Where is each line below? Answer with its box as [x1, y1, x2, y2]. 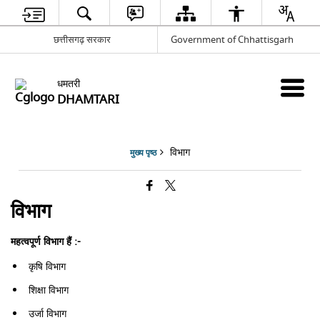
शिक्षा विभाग [29, 283, 69, 298]
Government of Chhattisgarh [170, 32, 294, 46]
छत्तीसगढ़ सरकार [54, 32, 111, 46]
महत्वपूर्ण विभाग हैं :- [11, 234, 81, 249]
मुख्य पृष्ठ [130, 147, 156, 159]
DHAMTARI [57, 90, 120, 109]
